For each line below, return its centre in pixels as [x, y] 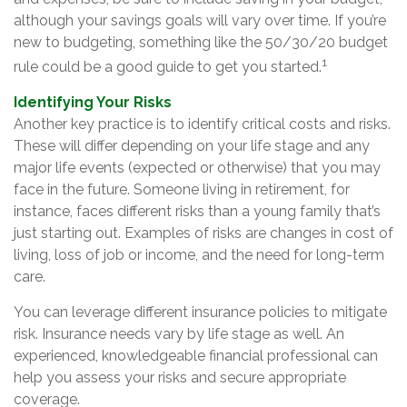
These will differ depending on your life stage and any [192, 146]
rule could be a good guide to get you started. [168, 67]
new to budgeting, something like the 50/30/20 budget [201, 42]
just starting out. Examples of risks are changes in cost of [203, 233]
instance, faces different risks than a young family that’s [197, 212]
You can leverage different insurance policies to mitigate [200, 313]
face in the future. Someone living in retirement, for [182, 190]
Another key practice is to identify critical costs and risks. [202, 124]
